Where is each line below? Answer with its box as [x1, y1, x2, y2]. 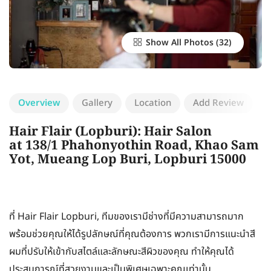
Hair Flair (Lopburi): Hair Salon [9, 122, 212, 143]
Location [134, 96, 171, 111]
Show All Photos [143, 36, 214, 50]
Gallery [82, 96, 113, 111]
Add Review [193, 96, 244, 111]
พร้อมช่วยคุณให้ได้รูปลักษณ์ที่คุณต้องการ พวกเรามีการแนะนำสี [9, 227, 255, 242]
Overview [18, 96, 60, 111]
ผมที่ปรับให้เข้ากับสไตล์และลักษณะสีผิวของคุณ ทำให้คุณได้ [9, 244, 234, 260]
